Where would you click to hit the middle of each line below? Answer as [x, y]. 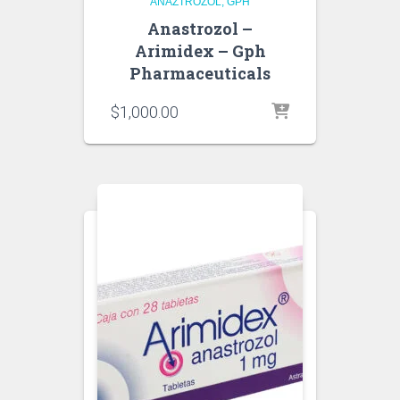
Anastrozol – [200, 29]
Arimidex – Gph [200, 51]
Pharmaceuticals [200, 73]
